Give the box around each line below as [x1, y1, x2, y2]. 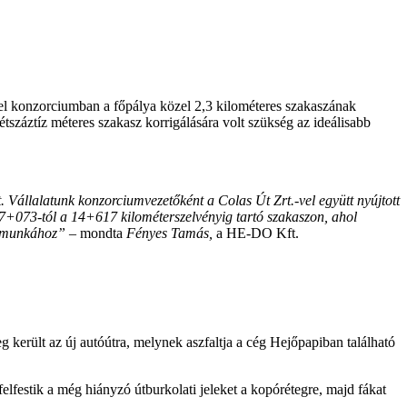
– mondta [65, 225, 126, 242]
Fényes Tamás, [126, 225, 213, 242]
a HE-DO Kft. [213, 225, 299, 242]
